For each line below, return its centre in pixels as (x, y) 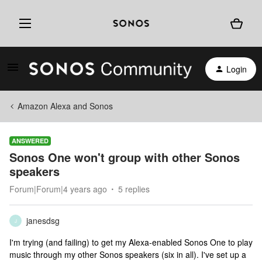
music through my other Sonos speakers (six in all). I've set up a (128, 254)
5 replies (134, 189)
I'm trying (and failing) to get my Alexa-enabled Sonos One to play (131, 242)
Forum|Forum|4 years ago (58, 189)
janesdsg (43, 220)
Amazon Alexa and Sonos (65, 106)
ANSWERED (30, 141)
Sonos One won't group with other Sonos (125, 157)
